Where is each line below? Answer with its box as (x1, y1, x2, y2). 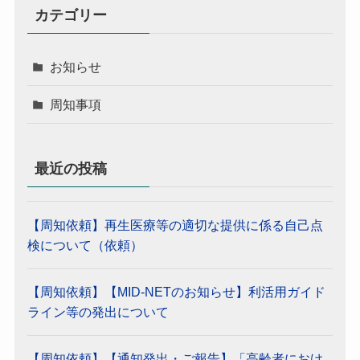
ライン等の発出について (27, 304, 170, 319)
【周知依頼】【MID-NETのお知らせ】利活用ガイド (27, 284, 326, 299)
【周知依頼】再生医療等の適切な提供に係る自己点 (27, 217, 324, 232)
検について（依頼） (27, 237, 144, 252)
